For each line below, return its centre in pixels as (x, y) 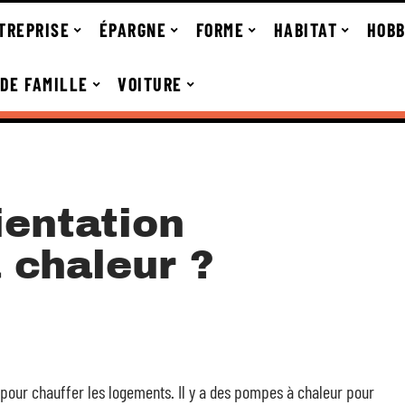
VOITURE (150, 84)
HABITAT (306, 30)
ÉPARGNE (133, 30)
